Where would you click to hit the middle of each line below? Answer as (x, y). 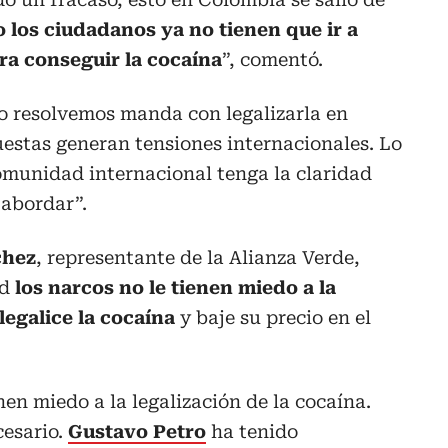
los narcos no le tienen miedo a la (175, 288)
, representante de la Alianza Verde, (198, 258)
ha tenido (252, 432)
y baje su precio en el (273, 318)
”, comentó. (272, 60)
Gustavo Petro (137, 432)
